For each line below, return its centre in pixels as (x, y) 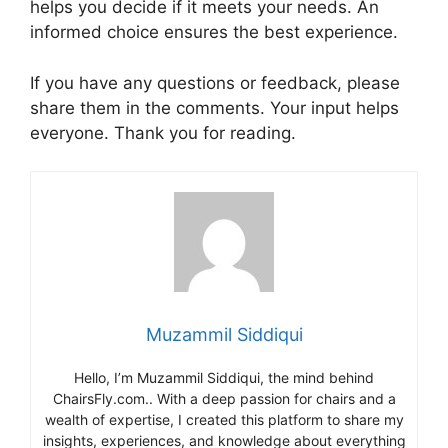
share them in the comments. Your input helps (214, 107)
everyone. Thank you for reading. (163, 132)
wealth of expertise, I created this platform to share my (224, 420)
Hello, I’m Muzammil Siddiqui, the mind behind (224, 378)
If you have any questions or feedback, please (215, 82)
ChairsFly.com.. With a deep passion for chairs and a (224, 399)
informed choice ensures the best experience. (214, 32)
